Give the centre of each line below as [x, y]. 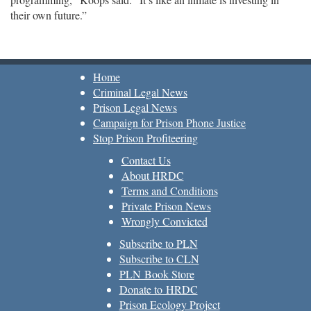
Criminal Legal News [140, 92]
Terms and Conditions [169, 191]
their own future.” [49, 15]
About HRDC [152, 175]
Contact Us [146, 160]
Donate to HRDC [158, 289]
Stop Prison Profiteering [145, 138]
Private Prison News [166, 206]
